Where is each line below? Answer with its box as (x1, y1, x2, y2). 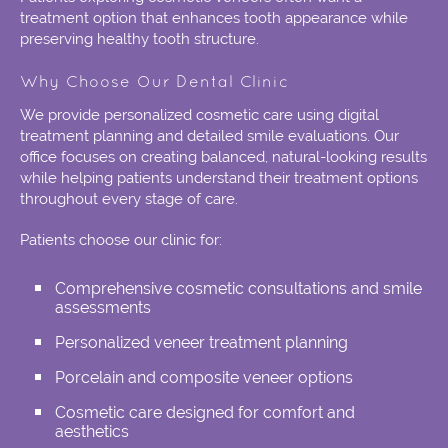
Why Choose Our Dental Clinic (20, 76, 290, 91)
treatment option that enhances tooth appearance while (20, 9, 408, 28)
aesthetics (55, 422, 129, 442)
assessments (55, 298, 151, 318)
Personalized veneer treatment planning (55, 333, 348, 353)
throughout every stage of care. (20, 190, 238, 209)
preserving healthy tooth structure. (20, 30, 259, 49)
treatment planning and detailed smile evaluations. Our (20, 127, 399, 146)
